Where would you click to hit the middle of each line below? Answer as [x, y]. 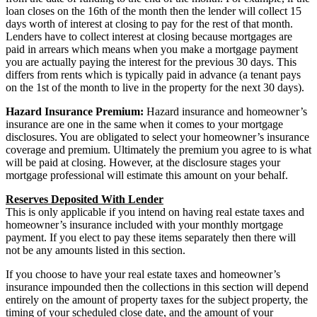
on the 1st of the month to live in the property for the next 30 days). [155, 87]
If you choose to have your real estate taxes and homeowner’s [143, 274]
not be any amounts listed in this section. [96, 250]
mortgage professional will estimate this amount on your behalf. [147, 175]
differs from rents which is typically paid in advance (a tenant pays [153, 74]
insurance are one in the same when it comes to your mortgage [144, 124]
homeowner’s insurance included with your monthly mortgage [144, 224]
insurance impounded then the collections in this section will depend [157, 287]
